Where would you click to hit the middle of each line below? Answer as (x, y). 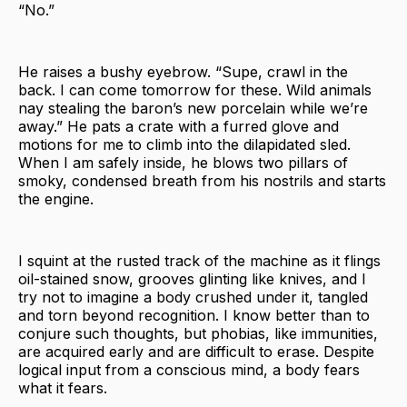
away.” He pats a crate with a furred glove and (179, 126)
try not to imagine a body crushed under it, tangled (193, 297)
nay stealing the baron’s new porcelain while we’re (193, 108)
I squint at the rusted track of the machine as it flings (199, 260)
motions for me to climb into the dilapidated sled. (184, 144)
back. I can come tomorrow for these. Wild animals (195, 89)
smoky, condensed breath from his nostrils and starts (202, 180)
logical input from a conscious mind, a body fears (189, 369)
